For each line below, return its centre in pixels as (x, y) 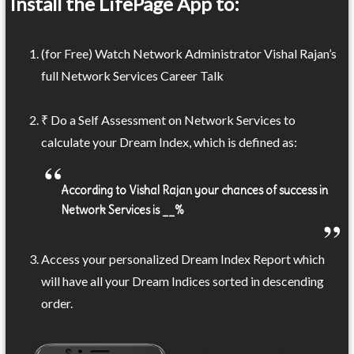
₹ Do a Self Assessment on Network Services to (169, 119)
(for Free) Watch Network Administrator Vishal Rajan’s (189, 53)
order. (57, 303)
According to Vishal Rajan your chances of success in (195, 190)
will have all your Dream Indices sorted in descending (183, 281)
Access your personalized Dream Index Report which (183, 259)
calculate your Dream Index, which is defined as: (169, 141)
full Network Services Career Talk (133, 75)
